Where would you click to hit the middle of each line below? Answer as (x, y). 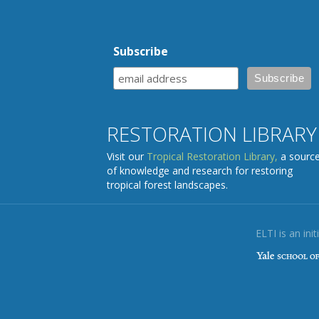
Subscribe (141, 52)
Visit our (127, 157)
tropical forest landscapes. (167, 185)
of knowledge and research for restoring (200, 171)
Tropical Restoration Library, (212, 157)
